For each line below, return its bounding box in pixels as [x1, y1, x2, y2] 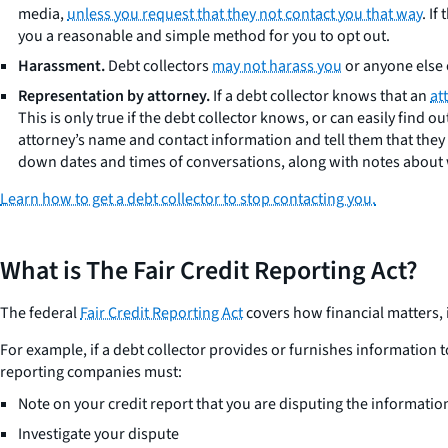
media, [18, 3, 67, 25]
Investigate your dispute [18, 423, 179, 445]
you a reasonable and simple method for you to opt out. [18, 25, 390, 47]
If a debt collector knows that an [210, 85, 430, 107]
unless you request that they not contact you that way [67, 3, 422, 25]
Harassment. [18, 55, 105, 77]
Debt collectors [105, 55, 212, 77]
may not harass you [212, 55, 342, 77]
